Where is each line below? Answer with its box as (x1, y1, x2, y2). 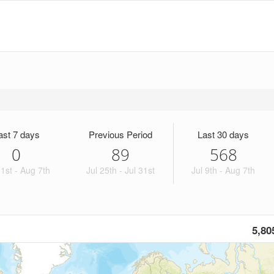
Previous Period (89, 128, 152, 141)
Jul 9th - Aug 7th (191, 164, 255, 176)
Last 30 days (198, 128, 249, 141)
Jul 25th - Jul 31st (86, 164, 155, 176)
